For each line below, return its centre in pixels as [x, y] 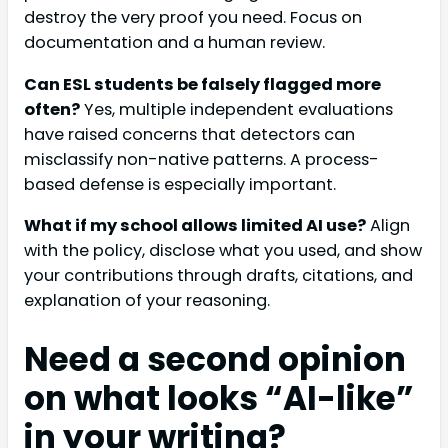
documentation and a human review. [174, 43]
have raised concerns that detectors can [189, 134]
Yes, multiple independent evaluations [236, 109]
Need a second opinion [215, 360]
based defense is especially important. [180, 184]
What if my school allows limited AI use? [195, 225]
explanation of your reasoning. [147, 300]
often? [52, 109]
